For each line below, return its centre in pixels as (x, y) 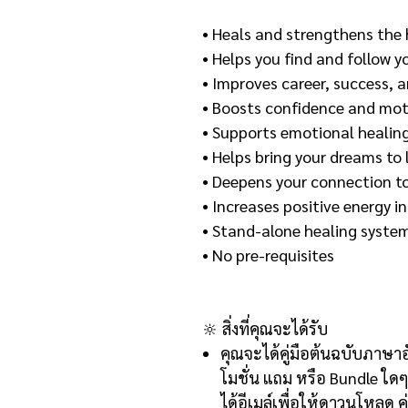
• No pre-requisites (268, 254)
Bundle (354, 377)
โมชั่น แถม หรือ (273, 377)
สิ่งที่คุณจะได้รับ (275, 328)
